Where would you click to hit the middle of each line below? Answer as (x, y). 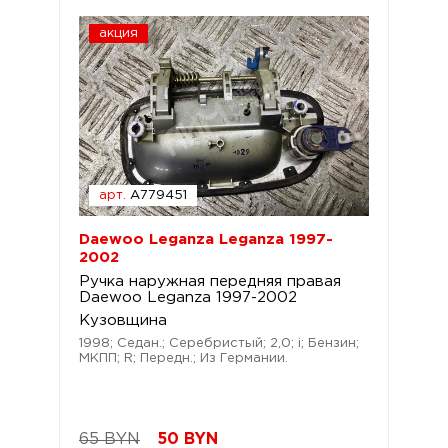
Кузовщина (123, 320)
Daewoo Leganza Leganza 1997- (206, 239)
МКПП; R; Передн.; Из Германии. (183, 358)
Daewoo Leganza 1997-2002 (188, 297)
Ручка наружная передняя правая (210, 281)
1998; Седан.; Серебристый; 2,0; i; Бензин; (219, 343)
